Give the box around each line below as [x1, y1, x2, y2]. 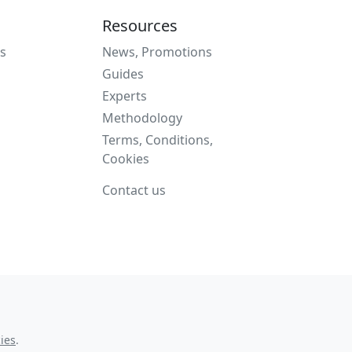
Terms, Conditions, [102, 131, 213, 148]
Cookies [102, 150, 149, 167]
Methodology [102, 109, 182, 126]
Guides [102, 65, 144, 82]
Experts [102, 87, 147, 104]
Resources [102, 15, 178, 36]
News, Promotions [102, 43, 212, 60]
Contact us [102, 181, 166, 199]
